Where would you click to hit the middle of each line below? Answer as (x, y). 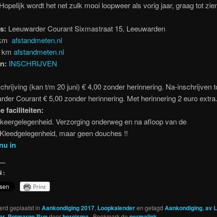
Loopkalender (116, 208)
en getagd (150, 207)
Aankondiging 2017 (68, 208)
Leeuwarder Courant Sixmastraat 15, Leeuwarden (85, 29)
